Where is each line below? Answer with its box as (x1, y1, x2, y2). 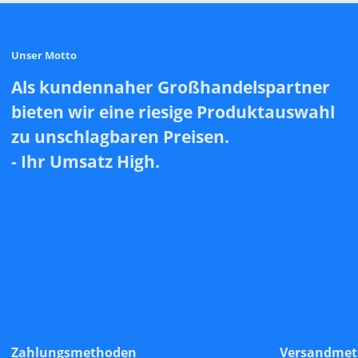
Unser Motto (11, 47, 77, 62)
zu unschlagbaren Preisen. (11, 124, 229, 148)
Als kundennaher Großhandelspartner (11, 74, 330, 98)
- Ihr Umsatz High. (11, 149, 160, 173)
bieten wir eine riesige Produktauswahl (11, 99, 335, 123)
